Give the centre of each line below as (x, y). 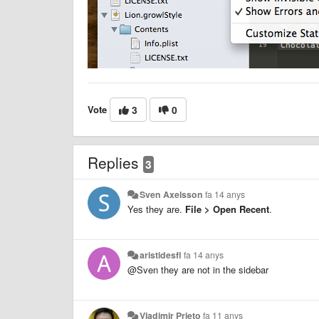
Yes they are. (156, 209)
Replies (115, 162)
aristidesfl (161, 255)
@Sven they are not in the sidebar (198, 269)
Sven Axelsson (172, 194)
